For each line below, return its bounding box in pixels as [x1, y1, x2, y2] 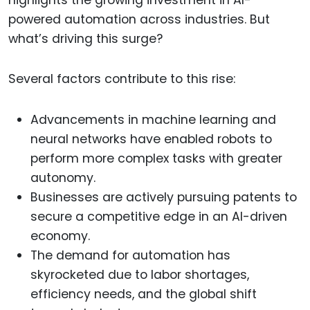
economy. [30, 228, 90, 245]
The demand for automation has [30, 247, 230, 264]
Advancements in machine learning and [30, 111, 276, 129]
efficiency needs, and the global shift [30, 286, 257, 303]
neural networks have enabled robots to [30, 131, 272, 148]
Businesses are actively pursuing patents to [30, 189, 297, 206]
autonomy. [30, 170, 95, 187]
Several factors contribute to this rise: [8, 71, 235, 88]
